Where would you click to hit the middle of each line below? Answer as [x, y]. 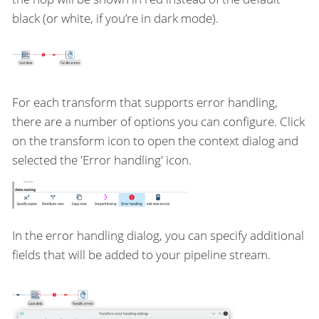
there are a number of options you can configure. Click [158, 121]
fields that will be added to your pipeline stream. [141, 254]
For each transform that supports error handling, [145, 102]
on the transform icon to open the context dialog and [155, 140]
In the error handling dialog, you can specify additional [158, 235]
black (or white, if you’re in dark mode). [115, 18]
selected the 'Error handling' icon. [102, 159]
